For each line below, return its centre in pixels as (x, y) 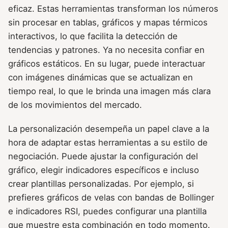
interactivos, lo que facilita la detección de (93, 36)
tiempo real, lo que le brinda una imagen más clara (109, 91)
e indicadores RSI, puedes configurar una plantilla (107, 211)
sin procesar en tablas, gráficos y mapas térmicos (108, 23)
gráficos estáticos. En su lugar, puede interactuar (107, 64)
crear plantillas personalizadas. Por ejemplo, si (101, 184)
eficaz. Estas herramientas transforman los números (113, 9)
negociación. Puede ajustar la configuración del (103, 156)
